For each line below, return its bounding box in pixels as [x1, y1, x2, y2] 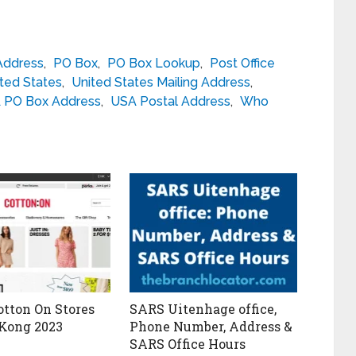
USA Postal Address [110, 94, 230, 110]
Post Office [210, 56, 275, 72]
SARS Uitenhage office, [130, 300, 277, 318]
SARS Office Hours [130, 335, 246, 353]
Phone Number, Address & [130, 318, 293, 335]
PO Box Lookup [107, 56, 200, 72]
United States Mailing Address [72, 75, 250, 91]
